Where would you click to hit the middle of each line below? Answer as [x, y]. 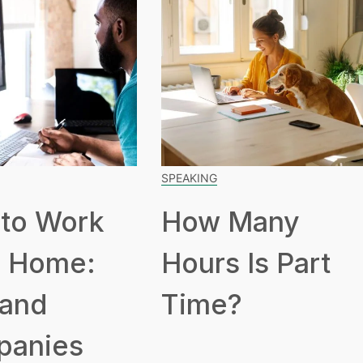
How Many [231, 222]
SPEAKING [189, 178]
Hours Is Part [246, 263]
